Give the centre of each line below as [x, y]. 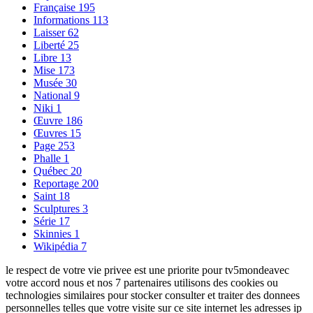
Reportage [58, 183]
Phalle [49, 158]
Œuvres [52, 133]
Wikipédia [57, 246]
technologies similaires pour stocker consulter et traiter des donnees [153, 295]
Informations [63, 20]
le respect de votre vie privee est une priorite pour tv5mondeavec [147, 270]
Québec [52, 170]
